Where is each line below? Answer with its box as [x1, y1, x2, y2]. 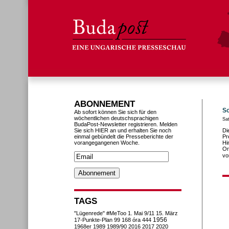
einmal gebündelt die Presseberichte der [74, 133, 173, 140]
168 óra [122, 217, 141, 223]
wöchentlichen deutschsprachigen [74, 115, 158, 121]
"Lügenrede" [74, 210, 105, 216]
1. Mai [128, 210, 143, 216]
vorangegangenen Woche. [74, 140, 140, 146]
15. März [156, 210, 178, 216]
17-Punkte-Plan [74, 217, 112, 223]
